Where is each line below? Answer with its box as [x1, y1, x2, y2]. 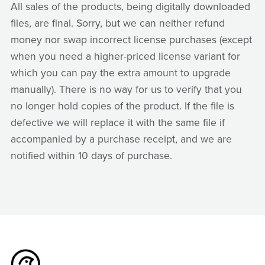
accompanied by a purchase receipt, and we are [10, 133, 232, 146]
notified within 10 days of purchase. [10, 150, 172, 163]
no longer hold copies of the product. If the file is [10, 100, 234, 113]
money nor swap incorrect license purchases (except [10, 34, 252, 47]
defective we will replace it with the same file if [10, 117, 225, 130]
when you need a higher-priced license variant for [10, 50, 240, 63]
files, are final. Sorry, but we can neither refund [10, 17, 225, 30]
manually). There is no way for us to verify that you [10, 83, 242, 96]
